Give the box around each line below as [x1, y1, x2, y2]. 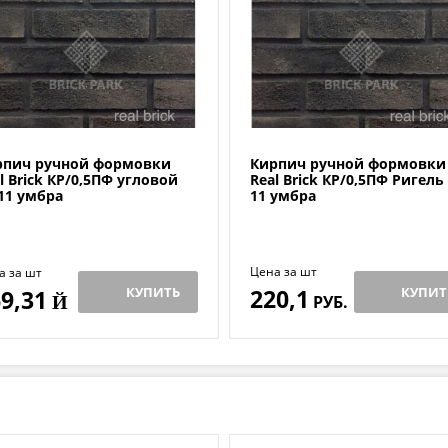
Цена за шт [250, 263, 317, 281]
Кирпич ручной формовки [250, 154, 446, 174]
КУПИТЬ [125, 283, 180, 302]
